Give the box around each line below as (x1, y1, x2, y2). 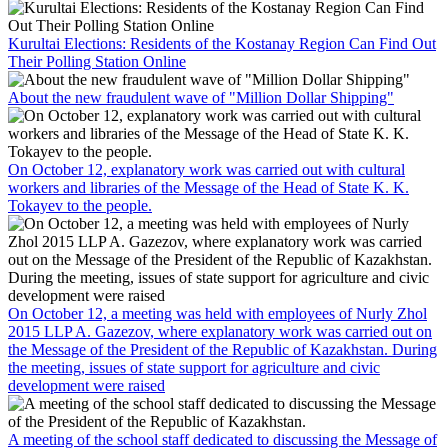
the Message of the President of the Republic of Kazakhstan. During (8, 340, 437, 358)
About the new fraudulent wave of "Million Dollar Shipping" (8, 88, 394, 106)
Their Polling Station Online (8, 52, 186, 70)
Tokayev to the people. (8, 196, 152, 214)
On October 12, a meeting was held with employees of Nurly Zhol (8, 304, 427, 322)
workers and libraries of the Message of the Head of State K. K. (8, 178, 409, 196)
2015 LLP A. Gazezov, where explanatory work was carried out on (8, 322, 432, 340)
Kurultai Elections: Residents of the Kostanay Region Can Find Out (8, 34, 436, 52)
